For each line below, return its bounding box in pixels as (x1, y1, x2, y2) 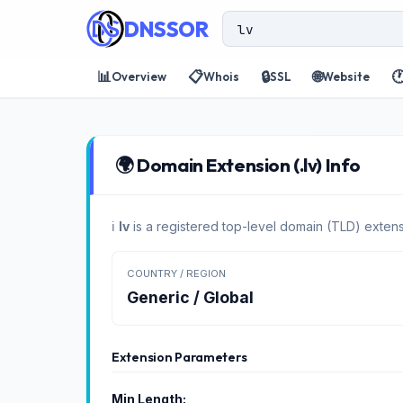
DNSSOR (124, 15, 208, 42)
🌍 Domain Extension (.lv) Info (115, 153, 361, 176)
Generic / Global (127, 288, 254, 307)
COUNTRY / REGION (127, 267, 226, 280)
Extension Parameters (112, 349, 247, 365)
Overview (112, 68, 166, 84)
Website (322, 68, 370, 84)
